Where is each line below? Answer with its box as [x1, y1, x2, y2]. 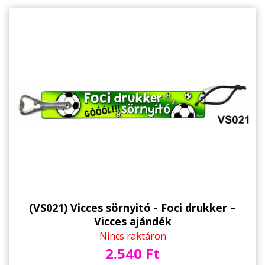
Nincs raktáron [99, 230, 166, 243]
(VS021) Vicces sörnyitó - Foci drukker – [29, 201, 236, 215]
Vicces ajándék [93, 214, 172, 229]
